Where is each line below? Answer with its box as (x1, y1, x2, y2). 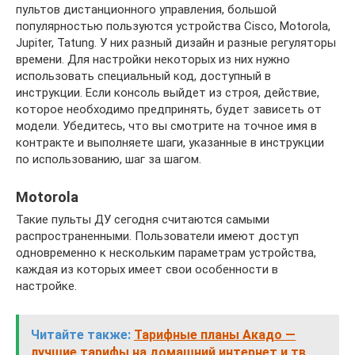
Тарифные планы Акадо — (134, 327, 296, 342)
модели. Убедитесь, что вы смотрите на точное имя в (16, 119, 317, 133)
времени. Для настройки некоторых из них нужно (16, 52, 290, 67)
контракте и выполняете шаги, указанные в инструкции (16, 136, 324, 150)
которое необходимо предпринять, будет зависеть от (16, 102, 322, 116)
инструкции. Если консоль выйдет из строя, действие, (16, 86, 319, 100)
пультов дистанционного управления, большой (16, 2, 277, 17)
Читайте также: (31, 327, 131, 342)
